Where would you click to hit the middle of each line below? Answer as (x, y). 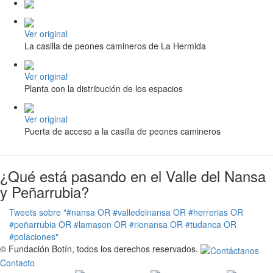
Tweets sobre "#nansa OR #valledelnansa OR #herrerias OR (126, 212)
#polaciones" (34, 237)
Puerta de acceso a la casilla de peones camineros (122, 131)
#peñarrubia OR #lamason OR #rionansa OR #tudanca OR (123, 225)
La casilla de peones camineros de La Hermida (115, 45)
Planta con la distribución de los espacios (104, 89)
